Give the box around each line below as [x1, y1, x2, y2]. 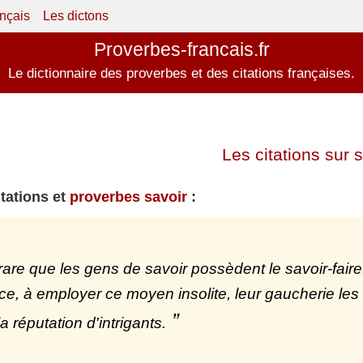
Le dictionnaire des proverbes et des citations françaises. [8, 66, 355, 81]
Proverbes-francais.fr [93, 39, 270, 60]
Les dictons [43, 9, 109, 23]
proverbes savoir [70, 189, 187, 206]
